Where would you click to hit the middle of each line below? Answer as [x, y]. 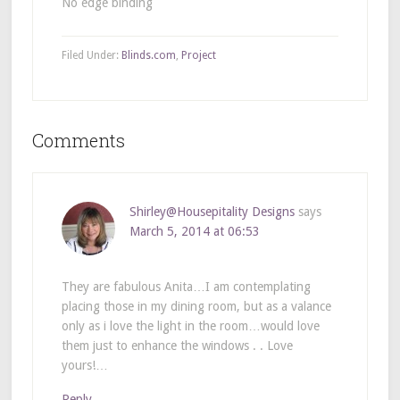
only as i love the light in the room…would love [190, 325]
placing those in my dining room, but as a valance [196, 306]
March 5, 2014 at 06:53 [194, 231]
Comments [78, 140]
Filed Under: [91, 55]
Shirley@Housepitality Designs [212, 211]
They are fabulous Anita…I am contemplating [186, 286]
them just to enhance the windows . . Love [177, 345]
